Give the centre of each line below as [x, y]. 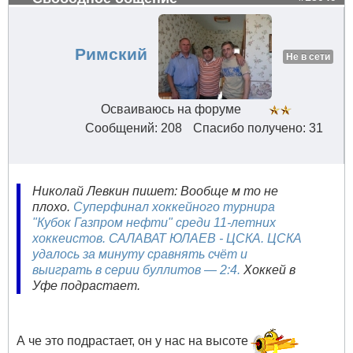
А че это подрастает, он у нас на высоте [132, 341]
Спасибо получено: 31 [258, 128]
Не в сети [308, 57]
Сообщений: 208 [133, 128]
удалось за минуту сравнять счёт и [140, 255]
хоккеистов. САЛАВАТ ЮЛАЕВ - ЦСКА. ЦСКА [167, 239]
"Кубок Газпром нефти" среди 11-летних [154, 223]
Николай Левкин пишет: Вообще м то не [155, 191]
